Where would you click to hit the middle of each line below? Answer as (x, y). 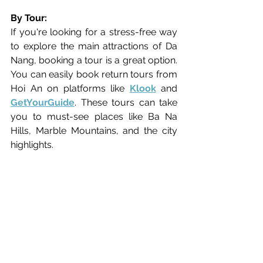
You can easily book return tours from (94, 74)
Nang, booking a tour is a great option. (94, 60)
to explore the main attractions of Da (94, 46)
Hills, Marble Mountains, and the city (94, 130)
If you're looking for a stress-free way (94, 32)
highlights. (32, 144)
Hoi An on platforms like (70, 88)
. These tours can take (126, 102)
